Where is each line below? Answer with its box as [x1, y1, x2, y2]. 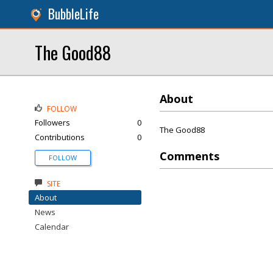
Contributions [35, 132, 85, 143]
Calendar [35, 221, 69, 232]
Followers [35, 117, 70, 128]
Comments [160, 149, 219, 163]
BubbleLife [48, 4, 99, 23]
